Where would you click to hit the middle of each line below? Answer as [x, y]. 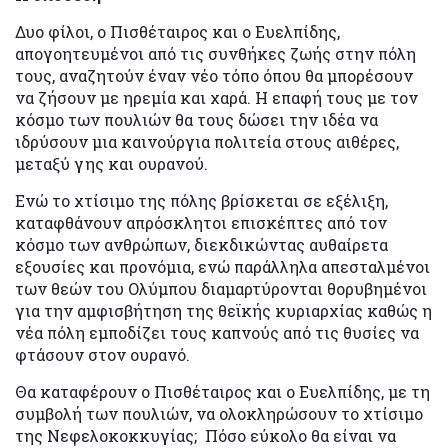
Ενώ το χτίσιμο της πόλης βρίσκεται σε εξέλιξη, [201, 201]
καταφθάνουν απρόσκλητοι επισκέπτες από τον [201, 223]
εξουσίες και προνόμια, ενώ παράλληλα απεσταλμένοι [222, 267]
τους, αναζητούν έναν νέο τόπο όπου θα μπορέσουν [214, 76]
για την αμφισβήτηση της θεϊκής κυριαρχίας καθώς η [223, 311]
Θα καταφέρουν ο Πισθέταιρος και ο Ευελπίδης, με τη [222, 392]
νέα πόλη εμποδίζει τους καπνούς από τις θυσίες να [217, 333]
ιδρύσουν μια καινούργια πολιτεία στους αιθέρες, [207, 142]
